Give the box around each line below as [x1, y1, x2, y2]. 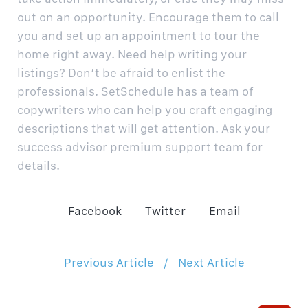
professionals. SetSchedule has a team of [17, 83, 254, 98]
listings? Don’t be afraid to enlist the [17, 65, 225, 80]
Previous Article [63, 254, 154, 269]
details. [17, 157, 60, 173]
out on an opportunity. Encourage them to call [17, 9, 279, 24]
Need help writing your [118, 46, 247, 61]
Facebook [67, 203, 122, 218]
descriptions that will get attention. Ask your [17, 120, 270, 135]
